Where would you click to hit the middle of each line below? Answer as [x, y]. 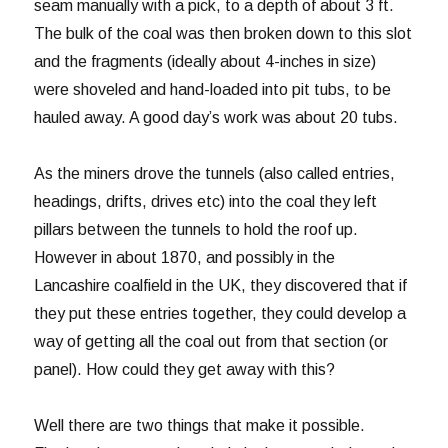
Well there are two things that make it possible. [200, 426]
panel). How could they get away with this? [185, 370]
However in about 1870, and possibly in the [185, 258]
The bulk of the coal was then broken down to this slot [223, 34]
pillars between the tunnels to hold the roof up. [196, 230]
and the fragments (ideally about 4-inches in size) [205, 62]
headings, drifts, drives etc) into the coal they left [206, 202]
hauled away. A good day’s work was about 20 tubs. [216, 118]
